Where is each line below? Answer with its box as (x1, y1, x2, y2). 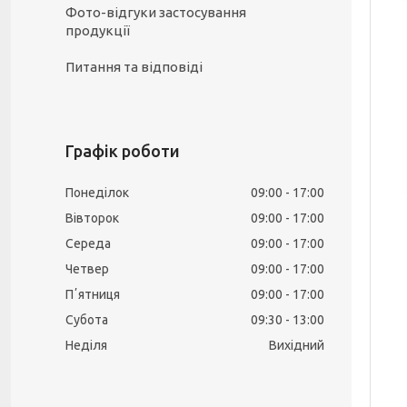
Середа (65, 236, 111, 251)
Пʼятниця (65, 287, 120, 302)
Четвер (65, 262, 109, 276)
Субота (65, 313, 108, 327)
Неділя (65, 338, 107, 352)
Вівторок (65, 211, 119, 225)
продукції (65, 23, 130, 38)
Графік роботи (65, 142, 180, 160)
